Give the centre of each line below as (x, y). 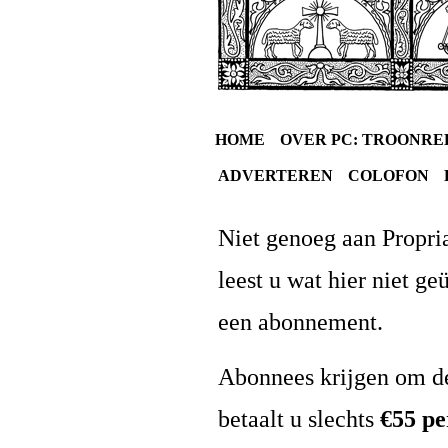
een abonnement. (301, 322)
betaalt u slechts (296, 419)
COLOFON (389, 175)
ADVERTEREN (276, 175)
